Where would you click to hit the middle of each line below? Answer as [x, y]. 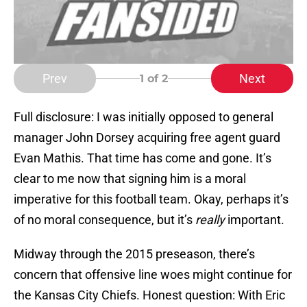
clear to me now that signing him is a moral [130, 179]
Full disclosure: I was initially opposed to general [144, 117]
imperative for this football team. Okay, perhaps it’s [151, 199]
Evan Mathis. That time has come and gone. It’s [143, 158]
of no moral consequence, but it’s [105, 220]
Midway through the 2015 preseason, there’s [134, 254]
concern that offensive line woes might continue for [153, 275]
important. [255, 220]
